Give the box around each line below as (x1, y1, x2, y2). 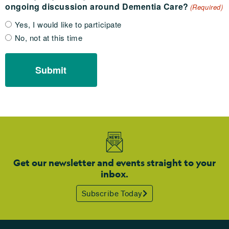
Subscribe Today (81, 188, 143, 199)
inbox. (101, 168, 128, 180)
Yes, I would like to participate (14, 19, 122, 30)
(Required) (190, 2, 223, 12)
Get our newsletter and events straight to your (13, 157, 216, 169)
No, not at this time (14, 32, 83, 43)
